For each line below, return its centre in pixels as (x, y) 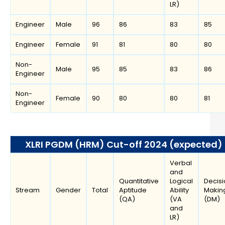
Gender (68, 190)
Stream (28, 190)
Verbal (181, 163)
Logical (181, 181)
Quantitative (139, 181)
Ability (179, 190)
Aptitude (133, 190)
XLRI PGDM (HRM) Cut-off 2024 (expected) (124, 145)
